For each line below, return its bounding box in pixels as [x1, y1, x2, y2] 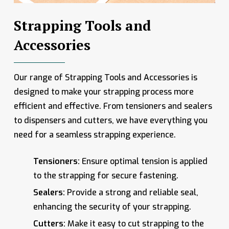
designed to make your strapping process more [13, 86, 194, 98]
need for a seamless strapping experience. [13, 129, 176, 141]
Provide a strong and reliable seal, [64, 187, 198, 198]
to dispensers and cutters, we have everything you [13, 115, 208, 126]
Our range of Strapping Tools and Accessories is [13, 72, 197, 83]
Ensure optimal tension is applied [79, 156, 208, 167]
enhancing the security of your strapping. [33, 201, 191, 213]
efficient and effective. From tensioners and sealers [13, 101, 212, 112]
